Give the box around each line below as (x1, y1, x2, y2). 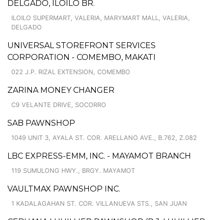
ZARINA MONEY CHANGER (7, 85, 114, 95)
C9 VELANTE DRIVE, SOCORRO (11, 101, 106, 109)
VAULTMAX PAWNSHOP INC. (7, 184, 120, 193)
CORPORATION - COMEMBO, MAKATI (7, 52, 156, 62)
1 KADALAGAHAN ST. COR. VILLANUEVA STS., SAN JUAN (11, 199, 187, 207)
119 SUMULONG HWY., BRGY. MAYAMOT (11, 166, 135, 174)
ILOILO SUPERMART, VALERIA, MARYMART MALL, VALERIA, (11, 14, 190, 22)
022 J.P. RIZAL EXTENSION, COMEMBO (11, 68, 130, 76)
